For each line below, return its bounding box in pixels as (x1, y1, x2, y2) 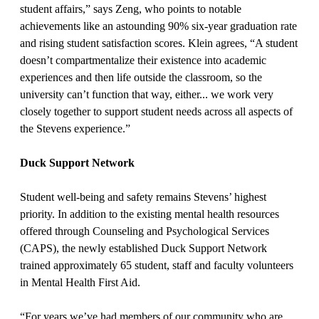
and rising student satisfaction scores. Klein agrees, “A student (20, 37, 298, 50)
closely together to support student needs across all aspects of (20, 105, 293, 118)
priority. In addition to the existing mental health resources (20, 208, 279, 221)
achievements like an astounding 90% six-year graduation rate (20, 20, 297, 33)
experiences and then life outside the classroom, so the (20, 71, 262, 84)
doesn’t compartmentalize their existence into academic (20, 54, 266, 67)
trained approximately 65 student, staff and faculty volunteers (20, 259, 293, 272)
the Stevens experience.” (20, 122, 130, 135)
